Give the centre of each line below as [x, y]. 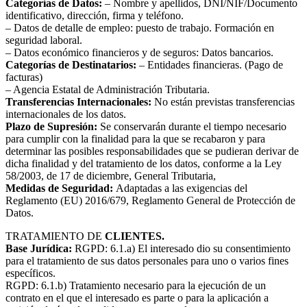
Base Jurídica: [39, 249]
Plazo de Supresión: [51, 127]
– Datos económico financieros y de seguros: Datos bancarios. [139, 53]
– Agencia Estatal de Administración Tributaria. [108, 90]
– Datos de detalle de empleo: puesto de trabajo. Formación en [140, 28]
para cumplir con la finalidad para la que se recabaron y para [135, 139]
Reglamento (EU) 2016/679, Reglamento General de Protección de [150, 201]
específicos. [30, 273]
